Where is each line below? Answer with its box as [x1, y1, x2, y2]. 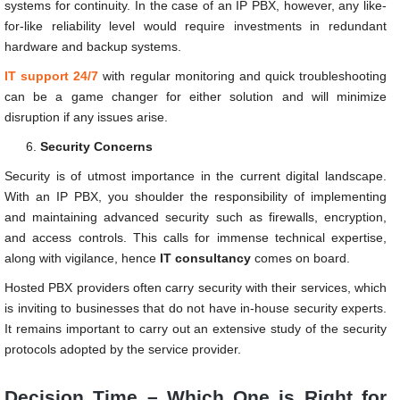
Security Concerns [40, 138, 153, 154]
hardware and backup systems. [4, 38, 181, 54]
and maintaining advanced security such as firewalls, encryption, [4, 209, 387, 224]
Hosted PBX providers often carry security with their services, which [4, 279, 387, 295]
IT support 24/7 [4, 68, 99, 83]
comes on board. [251, 250, 350, 265]
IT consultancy [160, 250, 251, 265]
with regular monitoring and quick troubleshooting [98, 68, 387, 83]
